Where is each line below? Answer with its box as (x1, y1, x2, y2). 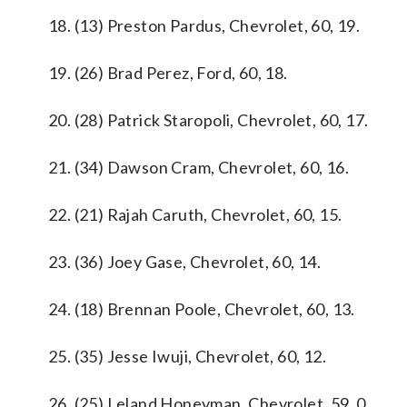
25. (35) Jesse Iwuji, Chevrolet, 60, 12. (48, 346, 326, 366)
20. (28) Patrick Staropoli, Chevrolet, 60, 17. (48, 110, 369, 130)
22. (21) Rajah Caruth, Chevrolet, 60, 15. (48, 204, 342, 224)
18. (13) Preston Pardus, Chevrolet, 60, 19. (48, 15, 361, 35)
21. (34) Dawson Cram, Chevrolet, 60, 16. (48, 157, 349, 177)
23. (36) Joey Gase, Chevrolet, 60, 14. (48, 252, 322, 272)
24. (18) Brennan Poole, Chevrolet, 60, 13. (48, 299, 355, 319)
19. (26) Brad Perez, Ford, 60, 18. (48, 63, 288, 83)
